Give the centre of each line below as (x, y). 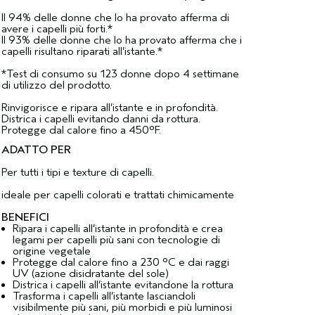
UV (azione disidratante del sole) (90, 274)
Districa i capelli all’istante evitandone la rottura (123, 285)
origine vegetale (51, 251)
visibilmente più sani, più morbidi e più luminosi (122, 307)
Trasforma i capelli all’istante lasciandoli (104, 296)
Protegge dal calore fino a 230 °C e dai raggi (121, 262)
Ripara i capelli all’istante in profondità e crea (117, 229)
